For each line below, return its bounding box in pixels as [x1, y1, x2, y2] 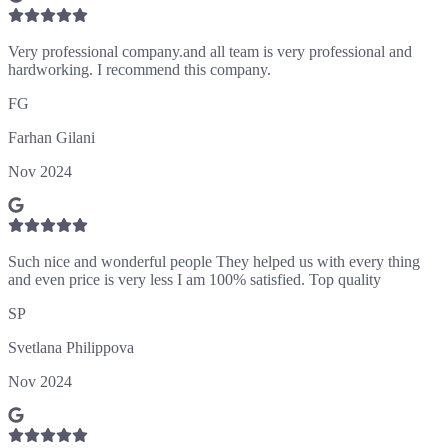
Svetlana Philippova [8, 338, 134, 356]
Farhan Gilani [8, 128, 95, 146]
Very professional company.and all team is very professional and [8, 42, 412, 60]
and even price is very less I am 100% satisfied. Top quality [8, 270, 381, 288]
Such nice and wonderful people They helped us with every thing [8, 252, 420, 270]
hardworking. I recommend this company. [8, 60, 271, 78]
